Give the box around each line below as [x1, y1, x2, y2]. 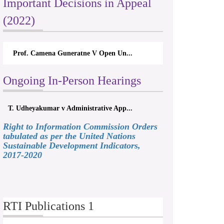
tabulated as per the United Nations [3, 131, 135, 141]
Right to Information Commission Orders [3, 121, 157, 131]
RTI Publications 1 [3, 199, 94, 212]
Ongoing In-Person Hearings [3, 74, 141, 87]
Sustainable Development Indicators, [3, 140, 140, 150]
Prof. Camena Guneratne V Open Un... [13, 49, 132, 57]
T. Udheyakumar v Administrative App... [8, 104, 132, 112]
